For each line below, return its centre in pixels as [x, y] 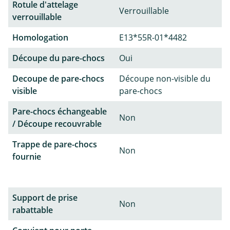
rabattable [33, 210]
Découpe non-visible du [165, 79]
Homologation [40, 38]
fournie [27, 157]
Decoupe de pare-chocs [58, 79]
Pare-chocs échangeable [60, 112]
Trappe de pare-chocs [55, 145]
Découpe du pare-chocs [59, 58]
